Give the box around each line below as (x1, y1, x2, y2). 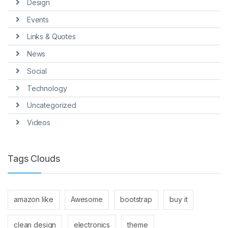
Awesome (70, 195, 103, 204)
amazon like (14, 195, 53, 204)
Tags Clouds (8, 153, 60, 164)
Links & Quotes (26, 32, 76, 41)
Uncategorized (26, 101, 76, 110)
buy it (169, 195, 188, 204)
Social (26, 66, 47, 75)
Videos (26, 118, 50, 127)
